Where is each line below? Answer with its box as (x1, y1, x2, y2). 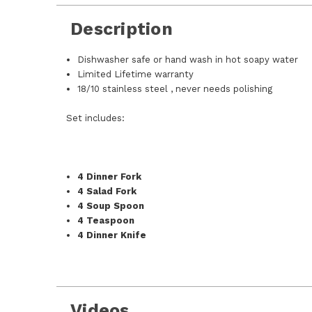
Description (70, 19, 173, 39)
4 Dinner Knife (77, 230, 147, 240)
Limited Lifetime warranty (77, 69, 194, 79)
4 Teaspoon (77, 215, 135, 226)
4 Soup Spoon (77, 201, 145, 211)
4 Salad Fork (77, 186, 137, 196)
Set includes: (66, 113, 125, 123)
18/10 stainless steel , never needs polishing (77, 84, 273, 94)
